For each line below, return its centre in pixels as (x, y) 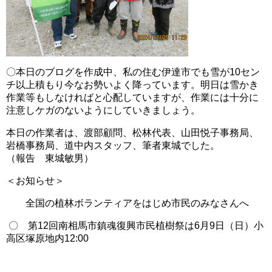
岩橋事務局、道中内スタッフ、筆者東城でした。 (132, 145)
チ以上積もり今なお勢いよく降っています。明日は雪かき (132, 85)
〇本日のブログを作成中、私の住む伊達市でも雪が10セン (133, 72)
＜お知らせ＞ (35, 181)
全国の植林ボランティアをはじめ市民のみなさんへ (127, 203)
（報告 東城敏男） (50, 158)
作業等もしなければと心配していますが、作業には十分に (132, 97)
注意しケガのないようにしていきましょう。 (103, 110)
